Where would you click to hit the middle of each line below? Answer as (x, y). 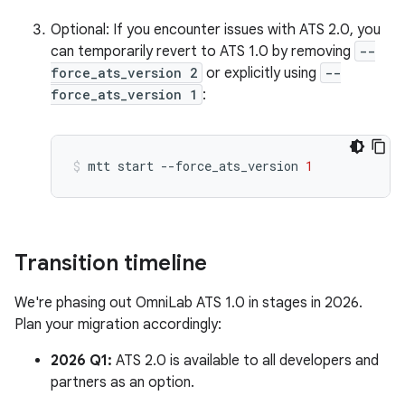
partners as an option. (122, 382)
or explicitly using (261, 73)
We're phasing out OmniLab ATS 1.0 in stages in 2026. (188, 302)
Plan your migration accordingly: (118, 324)
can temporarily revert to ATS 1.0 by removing (202, 51)
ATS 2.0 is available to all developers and (245, 360)
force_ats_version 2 (124, 72)
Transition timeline (111, 263)
